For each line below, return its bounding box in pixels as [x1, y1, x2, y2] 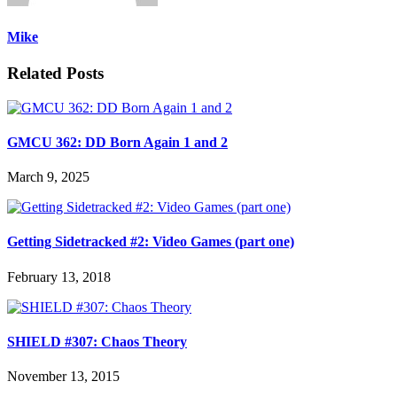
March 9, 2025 [7, 169, 90, 185]
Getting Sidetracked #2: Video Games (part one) [7, 234, 294, 250]
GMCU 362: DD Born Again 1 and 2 [7, 134, 228, 150]
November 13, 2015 [7, 369, 120, 385]
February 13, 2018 [7, 269, 111, 284]
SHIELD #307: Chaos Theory [7, 333, 187, 349]
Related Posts [7, 63, 104, 82]
